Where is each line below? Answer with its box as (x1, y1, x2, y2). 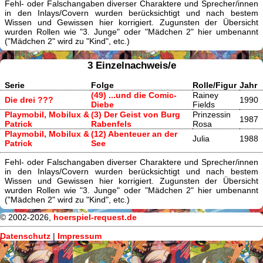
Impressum (58, 231, 102, 241)
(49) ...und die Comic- (91, 90, 177, 100)
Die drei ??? (5, 95, 53, 104)
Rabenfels (91, 119, 131, 129)
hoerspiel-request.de (53, 213, 137, 222)
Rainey (193, 90, 218, 100)
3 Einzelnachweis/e (87, 59, 176, 71)
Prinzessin (193, 109, 231, 119)
